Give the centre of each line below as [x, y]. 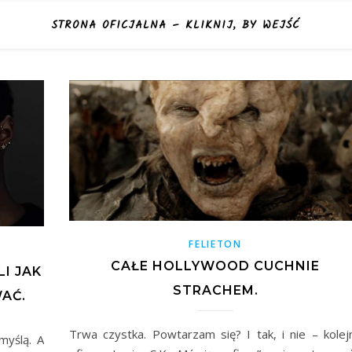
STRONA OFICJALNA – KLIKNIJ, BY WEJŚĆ [176, 25]
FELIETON [215, 244]
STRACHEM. [215, 290]
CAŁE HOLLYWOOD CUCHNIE [215, 266]
